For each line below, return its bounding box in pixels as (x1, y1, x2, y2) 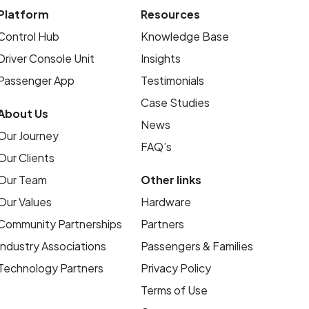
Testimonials (140, 73, 204, 88)
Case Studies (140, 95, 210, 110)
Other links (140, 172, 201, 188)
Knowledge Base (140, 29, 229, 44)
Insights (140, 51, 181, 66)
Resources (140, 7, 200, 22)
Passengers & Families (140, 239, 253, 254)
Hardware (140, 195, 191, 210)
